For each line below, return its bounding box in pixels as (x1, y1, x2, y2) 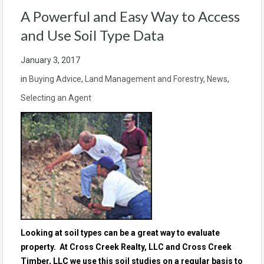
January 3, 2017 (21, 55, 80, 65)
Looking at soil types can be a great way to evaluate (21, 227, 220, 237)
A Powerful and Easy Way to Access (21, 8, 240, 25)
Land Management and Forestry (85, 74, 203, 84)
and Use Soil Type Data (21, 27, 164, 44)
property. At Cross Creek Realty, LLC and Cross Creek (21, 242, 232, 252)
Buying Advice (29, 74, 81, 84)
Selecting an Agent (21, 93, 91, 103)
